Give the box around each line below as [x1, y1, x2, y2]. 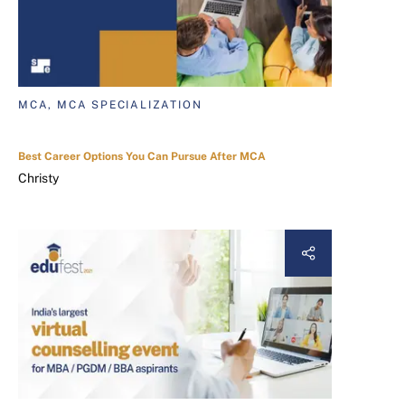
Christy [18, 171, 59, 186]
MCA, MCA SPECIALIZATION [18, 99, 202, 112]
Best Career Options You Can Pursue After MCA [18, 150, 266, 164]
